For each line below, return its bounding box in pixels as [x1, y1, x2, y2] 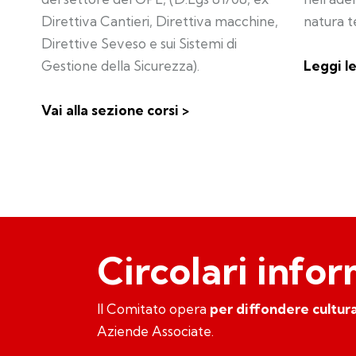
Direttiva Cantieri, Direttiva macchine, [41, 13, 278, 30]
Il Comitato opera [97, 300, 207, 318]
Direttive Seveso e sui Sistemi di [41, 35, 237, 52]
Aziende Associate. [97, 323, 217, 340]
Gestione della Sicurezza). [41, 57, 199, 75]
